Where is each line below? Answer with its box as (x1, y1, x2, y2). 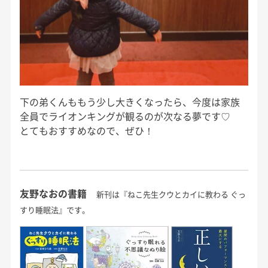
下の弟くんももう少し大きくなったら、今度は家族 (19, 94, 240, 109)
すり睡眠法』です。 (19, 204, 90, 216)
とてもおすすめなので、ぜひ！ (19, 123, 154, 138)
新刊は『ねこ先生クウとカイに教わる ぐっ (96, 188, 246, 200)
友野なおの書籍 (19, 186, 87, 201)
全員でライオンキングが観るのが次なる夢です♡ (19, 108, 230, 123)
